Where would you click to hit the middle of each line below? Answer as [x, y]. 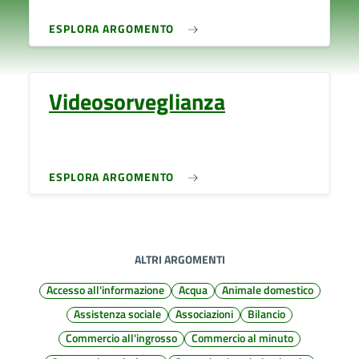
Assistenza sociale [117, 314]
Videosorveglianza [137, 101]
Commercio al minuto [242, 338]
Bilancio [266, 314]
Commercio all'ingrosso [121, 338]
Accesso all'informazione [105, 290]
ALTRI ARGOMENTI [179, 259]
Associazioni [204, 314]
